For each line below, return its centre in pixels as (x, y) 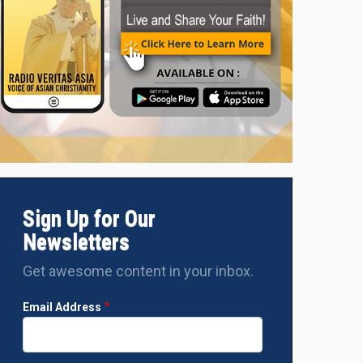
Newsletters (76, 242)
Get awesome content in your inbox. (138, 271)
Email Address (62, 307)
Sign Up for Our (89, 218)
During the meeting (81, 46)
